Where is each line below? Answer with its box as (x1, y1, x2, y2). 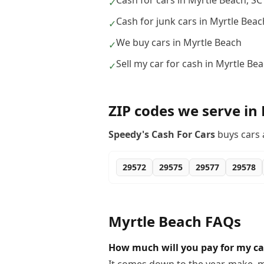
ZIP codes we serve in (108, 101, 261, 120)
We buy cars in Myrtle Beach (116, 36, 242, 49)
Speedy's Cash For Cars (108, 128, 215, 141)
